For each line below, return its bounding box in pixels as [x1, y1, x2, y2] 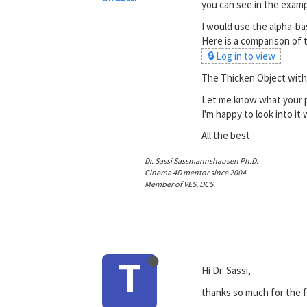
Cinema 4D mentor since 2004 [145, 167, 247, 177]
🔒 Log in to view [207, 49, 275, 62]
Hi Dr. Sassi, [201, 264, 251, 277]
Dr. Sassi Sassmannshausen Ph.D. [145, 155, 259, 166]
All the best [201, 129, 251, 142]
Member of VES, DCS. [145, 178, 216, 189]
